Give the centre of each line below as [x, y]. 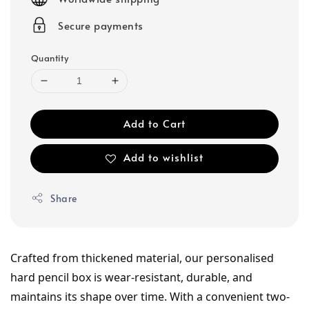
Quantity [50, 58]
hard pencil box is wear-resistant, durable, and [131, 277]
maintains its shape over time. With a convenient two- [150, 296]
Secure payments [101, 25]
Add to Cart [154, 123]
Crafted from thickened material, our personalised [142, 258]
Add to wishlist [163, 157]
